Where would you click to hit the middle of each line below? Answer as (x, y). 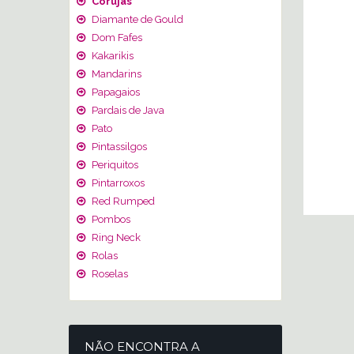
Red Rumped (122, 201)
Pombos (110, 219)
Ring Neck (115, 237)
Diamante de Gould (136, 19)
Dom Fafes (116, 38)
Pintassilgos (118, 147)
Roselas (109, 274)
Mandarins (115, 74)
